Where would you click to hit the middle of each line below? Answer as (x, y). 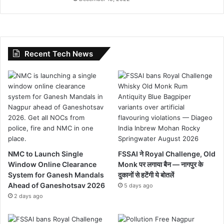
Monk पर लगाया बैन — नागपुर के (161, 164)
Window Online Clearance (52, 164)
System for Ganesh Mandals (56, 174)
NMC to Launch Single (45, 153)
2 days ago (28, 196)
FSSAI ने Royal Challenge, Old (167, 153)
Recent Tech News (59, 53)
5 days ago (139, 185)
